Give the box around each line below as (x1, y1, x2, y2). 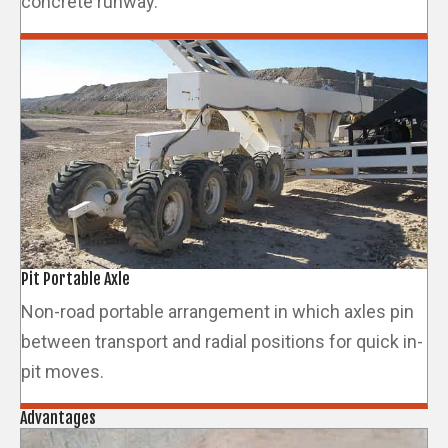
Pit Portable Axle (21, 268, 130, 289)
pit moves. (21, 360, 104, 382)
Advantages (20, 407, 96, 428)
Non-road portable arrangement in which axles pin (21, 300, 414, 322)
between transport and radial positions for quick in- (21, 330, 423, 352)
